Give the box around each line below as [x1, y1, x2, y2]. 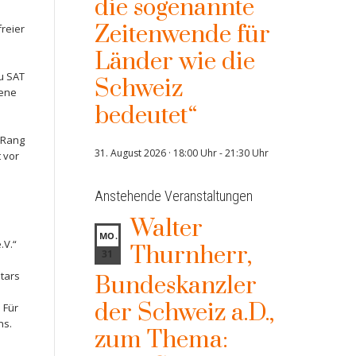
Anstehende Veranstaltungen [94, 188, 253, 204]
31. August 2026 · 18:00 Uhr [94, 146, 217, 160]
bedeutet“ [94, 101, 197, 131]
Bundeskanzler [94, 271, 257, 301]
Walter [130, 214, 203, 244]
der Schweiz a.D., [94, 298, 274, 328]
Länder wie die [94, 47, 255, 77]
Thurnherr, [130, 241, 252, 271]
